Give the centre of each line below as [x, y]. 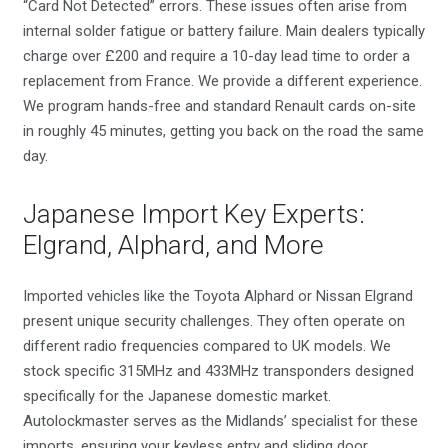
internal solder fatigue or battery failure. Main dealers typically [223, 31]
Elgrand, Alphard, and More [173, 245]
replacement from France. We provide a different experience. [222, 81]
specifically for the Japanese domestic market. [176, 395]
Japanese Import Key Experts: [193, 214]
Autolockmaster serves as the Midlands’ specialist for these [220, 420]
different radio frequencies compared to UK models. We [206, 345]
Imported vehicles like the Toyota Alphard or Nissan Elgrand [217, 295]
